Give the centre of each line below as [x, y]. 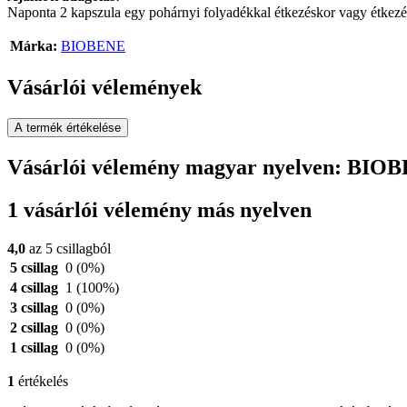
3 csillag [34, 308]
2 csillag [34, 328]
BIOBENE [93, 46]
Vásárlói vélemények [104, 88]
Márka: [34, 46]
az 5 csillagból [68, 248]
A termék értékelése [68, 128]
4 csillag [34, 288]
